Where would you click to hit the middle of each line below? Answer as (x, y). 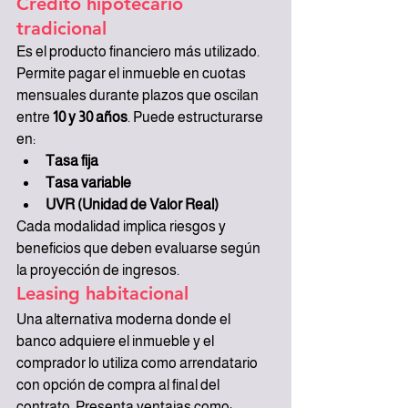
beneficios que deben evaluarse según (140, 248)
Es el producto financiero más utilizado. (139, 51)
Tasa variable (88, 182)
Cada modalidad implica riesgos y (122, 226)
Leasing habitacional (102, 293)
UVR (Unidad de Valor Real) (132, 204)
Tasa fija (72, 160)
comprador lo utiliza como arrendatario (138, 362)
